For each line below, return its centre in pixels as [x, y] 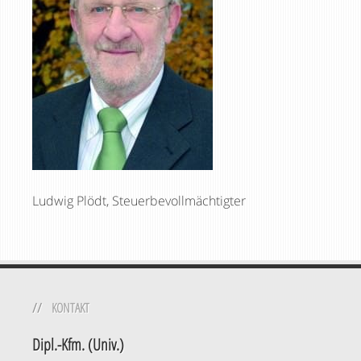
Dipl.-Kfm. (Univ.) [78, 344]
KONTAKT [71, 308]
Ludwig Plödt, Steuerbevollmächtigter [139, 201]
